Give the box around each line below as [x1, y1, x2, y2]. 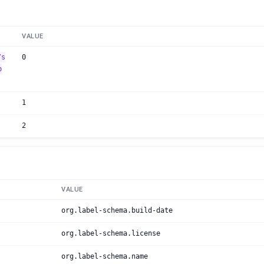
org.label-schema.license [61, 229, 160, 237]
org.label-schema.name [61, 252, 148, 260]
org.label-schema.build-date [61, 206, 173, 214]
